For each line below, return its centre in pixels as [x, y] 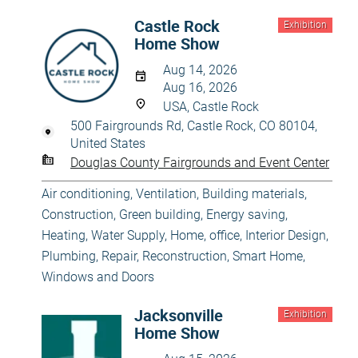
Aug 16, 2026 [200, 88]
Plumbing [69, 256]
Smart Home [268, 256]
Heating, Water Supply [103, 235]
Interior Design [286, 235]
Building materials [253, 194]
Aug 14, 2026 [200, 70]
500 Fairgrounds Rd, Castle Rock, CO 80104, [194, 126]
